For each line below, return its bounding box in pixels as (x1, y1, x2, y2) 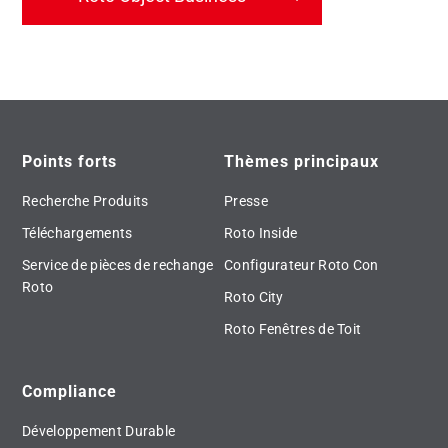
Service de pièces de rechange (22, 257, 214, 274)
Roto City (224, 289, 284, 306)
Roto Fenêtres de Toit (224, 321, 362, 338)
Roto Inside (224, 225, 298, 242)
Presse (224, 193, 268, 210)
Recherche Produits (22, 193, 149, 210)
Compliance (22, 382, 117, 402)
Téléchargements (22, 225, 133, 242)
